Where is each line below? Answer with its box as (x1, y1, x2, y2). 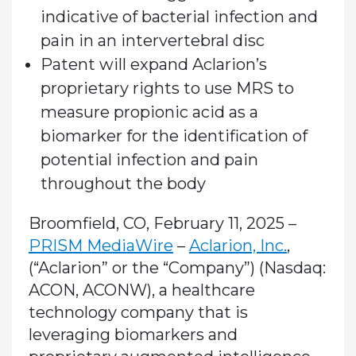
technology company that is (28, 303, 248, 323)
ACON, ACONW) (28, 281, 152, 300)
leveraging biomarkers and (28, 325, 238, 345)
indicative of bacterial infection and (40, 7, 318, 27)
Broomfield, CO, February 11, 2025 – (28, 214, 296, 234)
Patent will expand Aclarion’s (40, 55, 267, 75)
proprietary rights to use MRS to (40, 79, 294, 99)
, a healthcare (151, 281, 255, 300)
